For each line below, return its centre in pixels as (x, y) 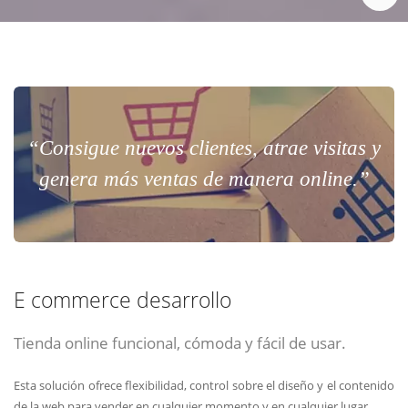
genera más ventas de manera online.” (204, 179)
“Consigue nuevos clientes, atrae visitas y (204, 148)
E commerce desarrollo (122, 301)
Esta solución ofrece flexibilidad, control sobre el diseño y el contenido (204, 385)
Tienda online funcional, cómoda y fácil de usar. (180, 343)
